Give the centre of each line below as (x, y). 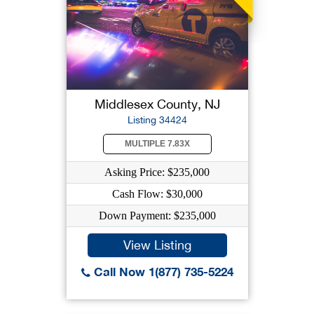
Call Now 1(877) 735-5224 (162, 272)
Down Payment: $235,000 (157, 216)
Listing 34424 (157, 120)
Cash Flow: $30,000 (157, 194)
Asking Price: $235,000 (157, 172)
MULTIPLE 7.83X (157, 144)
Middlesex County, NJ (157, 104)
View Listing (157, 245)
